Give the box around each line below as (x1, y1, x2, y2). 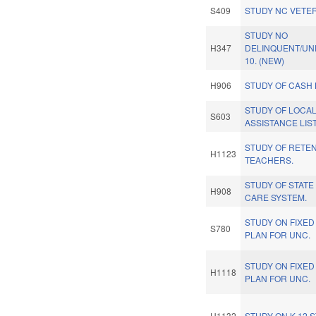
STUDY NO (245, 29, 288, 42)
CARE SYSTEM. (245, 191, 308, 204)
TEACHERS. (245, 154, 294, 166)
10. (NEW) (245, 54, 285, 67)
